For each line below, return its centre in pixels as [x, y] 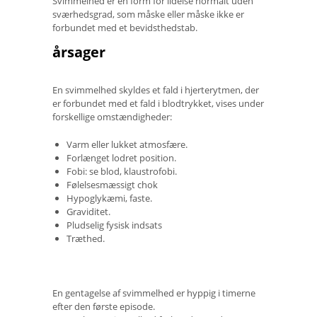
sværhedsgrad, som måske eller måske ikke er [148, 14]
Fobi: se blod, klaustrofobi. [122, 171]
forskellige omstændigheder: [112, 116]
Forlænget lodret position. [121, 157]
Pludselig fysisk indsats [114, 225]
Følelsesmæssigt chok [112, 184]
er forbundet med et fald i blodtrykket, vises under [158, 103]
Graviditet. [88, 211]
